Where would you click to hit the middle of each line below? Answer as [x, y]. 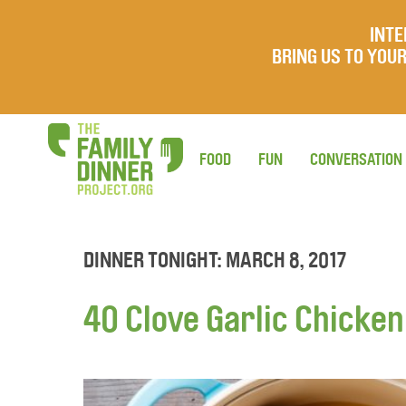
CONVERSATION [356, 159]
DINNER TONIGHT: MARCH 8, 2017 [215, 260]
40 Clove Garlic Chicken [244, 319]
